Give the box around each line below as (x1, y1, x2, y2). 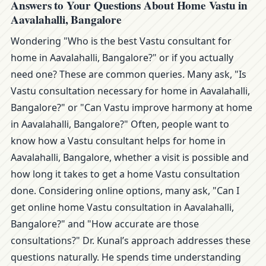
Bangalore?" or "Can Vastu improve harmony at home (11, 101, 252, 114)
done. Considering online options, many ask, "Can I (11, 184, 239, 197)
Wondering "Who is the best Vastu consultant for (11, 34, 232, 47)
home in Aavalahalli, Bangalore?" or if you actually (11, 51, 233, 64)
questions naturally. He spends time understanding (11, 251, 241, 264)
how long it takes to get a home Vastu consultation (11, 167, 240, 180)
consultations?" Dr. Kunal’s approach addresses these (11, 234, 251, 247)
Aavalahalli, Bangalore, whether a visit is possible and (11, 151, 249, 164)
